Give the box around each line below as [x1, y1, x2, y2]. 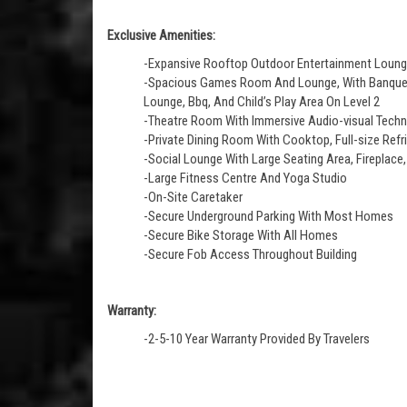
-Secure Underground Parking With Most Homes [144, 208, 393, 224]
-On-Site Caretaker [144, 189, 243, 205]
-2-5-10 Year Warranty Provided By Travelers [144, 331, 370, 347]
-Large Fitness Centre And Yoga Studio [144, 170, 347, 186]
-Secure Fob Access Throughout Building [144, 246, 357, 263]
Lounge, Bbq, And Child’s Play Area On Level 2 [144, 94, 380, 110]
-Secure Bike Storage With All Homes [144, 227, 338, 243]
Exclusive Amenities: [107, 27, 215, 44]
